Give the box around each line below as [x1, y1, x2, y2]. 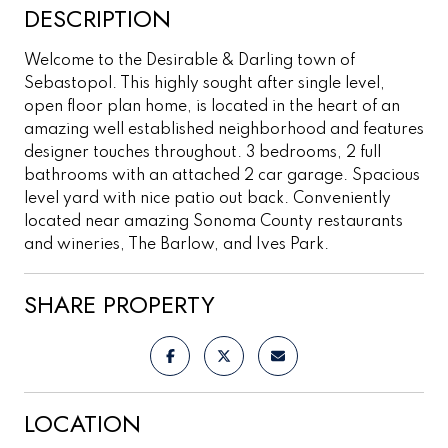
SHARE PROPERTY [24, 286, 215, 322]
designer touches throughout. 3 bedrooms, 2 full [24, 144, 381, 161]
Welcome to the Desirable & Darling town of [24, 52, 355, 69]
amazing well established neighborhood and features [24, 121, 424, 138]
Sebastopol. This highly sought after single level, [24, 75, 385, 92]
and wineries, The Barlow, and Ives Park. [24, 236, 329, 253]
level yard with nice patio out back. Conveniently [24, 190, 391, 207]
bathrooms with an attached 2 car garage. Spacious [24, 167, 420, 184]
